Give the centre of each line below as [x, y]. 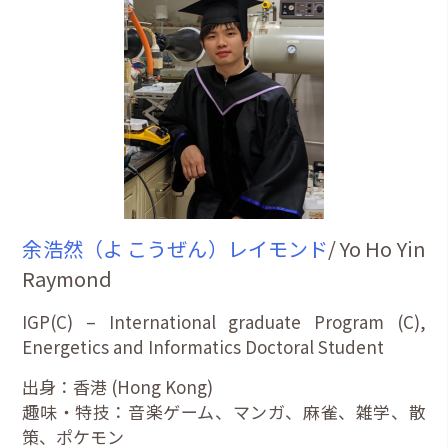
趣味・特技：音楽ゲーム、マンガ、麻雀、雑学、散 [224, 411]
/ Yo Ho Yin [377, 248]
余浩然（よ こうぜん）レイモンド [175, 248]
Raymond [67, 278]
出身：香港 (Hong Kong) [118, 386]
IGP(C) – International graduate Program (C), [224, 321]
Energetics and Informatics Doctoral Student [203, 346]
